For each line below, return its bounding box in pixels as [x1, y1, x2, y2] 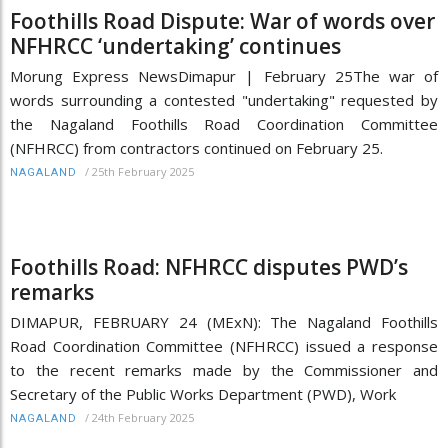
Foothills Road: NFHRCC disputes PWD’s [10, 252, 408, 281]
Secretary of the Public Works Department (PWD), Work [10, 383, 396, 404]
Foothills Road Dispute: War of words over [10, 6, 435, 35]
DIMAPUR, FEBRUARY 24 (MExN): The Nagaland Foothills [10, 311, 438, 332]
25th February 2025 [92, 163, 194, 179]
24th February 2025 [92, 409, 194, 425]
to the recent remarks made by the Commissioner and [10, 359, 438, 380]
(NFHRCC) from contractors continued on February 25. [10, 137, 383, 158]
